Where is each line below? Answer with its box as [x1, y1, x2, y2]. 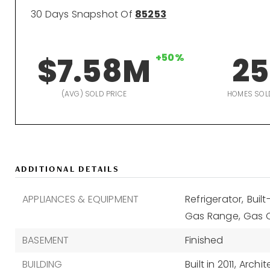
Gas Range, [184, 209, 240, 223]
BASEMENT [22, 233, 69, 247]
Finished [184, 233, 224, 247]
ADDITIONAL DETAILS [15, 163, 120, 174]
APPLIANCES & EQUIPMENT [22, 192, 139, 206]
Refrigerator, [184, 192, 244, 206]
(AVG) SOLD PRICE [61, 89, 127, 99]
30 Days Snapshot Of [31, 7, 135, 21]
